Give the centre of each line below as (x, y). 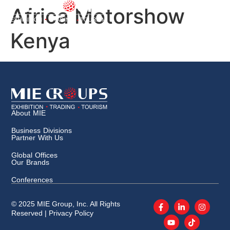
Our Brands (30, 162)
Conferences (32, 180)
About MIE (28, 113)
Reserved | (30, 213)
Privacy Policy (71, 213)
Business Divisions (42, 130)
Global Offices (34, 155)
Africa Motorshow (98, 16)
